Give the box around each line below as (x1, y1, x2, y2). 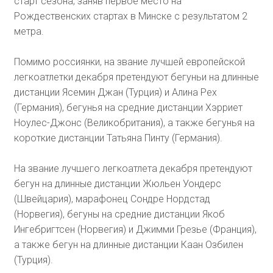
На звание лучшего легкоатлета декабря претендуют (13, 163, 252, 175)
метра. (13, 26, 44, 38)
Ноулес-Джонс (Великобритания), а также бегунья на (13, 117, 255, 129)
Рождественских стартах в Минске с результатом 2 (13, 10, 247, 23)
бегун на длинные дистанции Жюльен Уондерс (13, 178, 221, 190)
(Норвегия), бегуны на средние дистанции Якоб (13, 208, 225, 221)
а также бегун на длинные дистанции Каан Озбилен (13, 239, 243, 251)
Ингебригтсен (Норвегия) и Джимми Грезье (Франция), (13, 224, 257, 236)
